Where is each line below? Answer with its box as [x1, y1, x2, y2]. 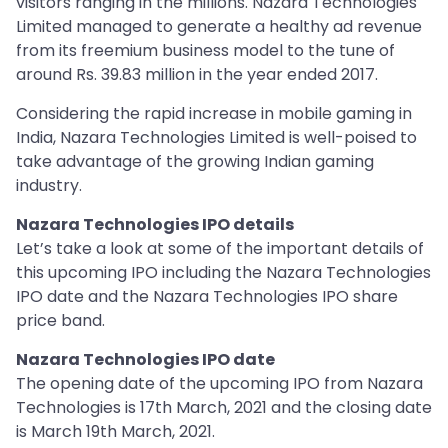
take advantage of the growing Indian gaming [16, 150, 374, 174]
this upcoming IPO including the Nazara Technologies [16, 261, 431, 285]
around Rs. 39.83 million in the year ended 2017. [16, 63, 378, 87]
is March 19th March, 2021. [16, 420, 215, 444]
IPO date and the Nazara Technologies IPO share [16, 285, 398, 309]
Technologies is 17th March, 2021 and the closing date [16, 396, 432, 420]
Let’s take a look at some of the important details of [16, 237, 424, 261]
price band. [16, 309, 105, 333]
